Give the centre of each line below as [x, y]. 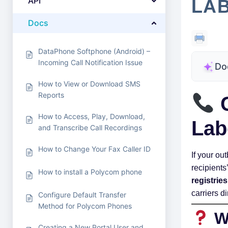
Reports [51, 95]
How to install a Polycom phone [90, 172]
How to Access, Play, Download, [92, 116]
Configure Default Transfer [82, 195]
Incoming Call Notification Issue [90, 62]
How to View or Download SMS [89, 84]
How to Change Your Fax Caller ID [94, 149]
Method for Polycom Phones [85, 206]
